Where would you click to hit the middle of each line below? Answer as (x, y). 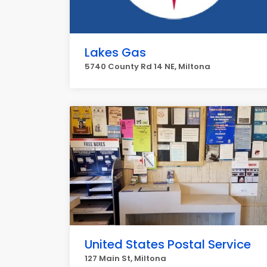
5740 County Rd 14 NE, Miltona (148, 66)
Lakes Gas (115, 52)
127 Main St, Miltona (125, 258)
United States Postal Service (168, 244)
